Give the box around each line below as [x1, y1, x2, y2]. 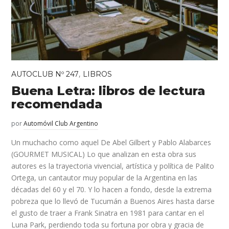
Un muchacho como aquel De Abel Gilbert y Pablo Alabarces [11, 137, 212, 147]
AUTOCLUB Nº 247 [11, 69, 79, 79]
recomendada [11, 96, 103, 111]
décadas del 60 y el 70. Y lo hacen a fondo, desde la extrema [11, 184, 212, 194]
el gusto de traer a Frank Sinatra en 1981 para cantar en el [11, 208, 204, 218]
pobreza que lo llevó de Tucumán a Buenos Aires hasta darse [11, 196, 215, 206]
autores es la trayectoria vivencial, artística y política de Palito [11, 161, 215, 171]
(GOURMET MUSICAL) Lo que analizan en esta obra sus [11, 149, 197, 159]
